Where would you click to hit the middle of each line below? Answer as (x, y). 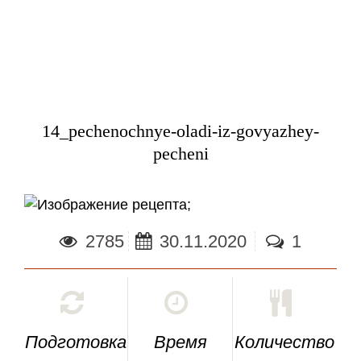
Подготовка (76, 342)
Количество (285, 342)
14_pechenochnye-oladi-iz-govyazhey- (180, 132)
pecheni (180, 154)
